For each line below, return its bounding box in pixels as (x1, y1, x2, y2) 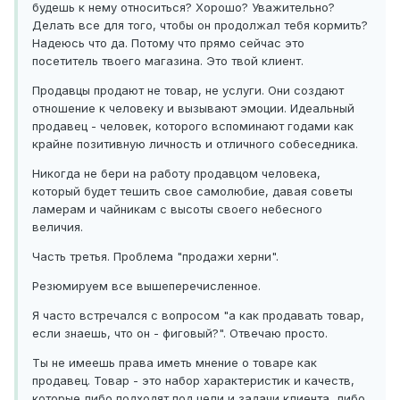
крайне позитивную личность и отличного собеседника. (32, 137, 358, 152)
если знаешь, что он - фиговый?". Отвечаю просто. (32, 326, 328, 341)
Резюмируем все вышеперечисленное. (32, 279, 261, 294)
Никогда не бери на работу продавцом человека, (32, 166, 321, 181)
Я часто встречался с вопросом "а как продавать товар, (32, 308, 364, 323)
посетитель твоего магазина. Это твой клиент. (32, 54, 304, 69)
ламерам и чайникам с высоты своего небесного (32, 202, 322, 217)
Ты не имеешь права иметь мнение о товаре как (32, 355, 317, 371)
